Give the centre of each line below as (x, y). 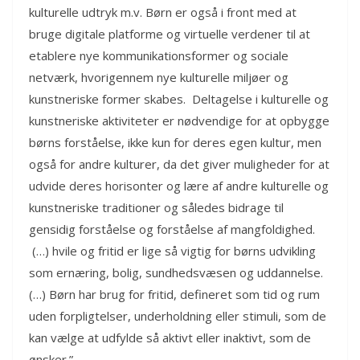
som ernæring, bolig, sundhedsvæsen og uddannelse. (176, 273)
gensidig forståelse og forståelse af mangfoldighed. (172, 229)
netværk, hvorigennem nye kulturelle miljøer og (159, 78)
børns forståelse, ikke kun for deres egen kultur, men (175, 143)
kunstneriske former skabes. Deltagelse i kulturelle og (179, 99)
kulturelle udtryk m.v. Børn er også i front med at (163, 12)
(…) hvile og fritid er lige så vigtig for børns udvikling (172, 251)
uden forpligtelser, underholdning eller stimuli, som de (178, 316)
